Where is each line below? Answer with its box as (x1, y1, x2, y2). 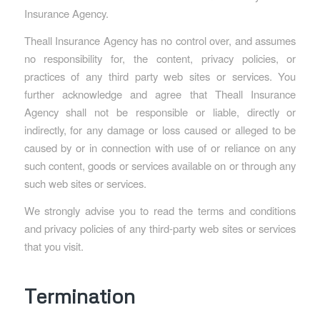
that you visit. (24, 238, 84, 254)
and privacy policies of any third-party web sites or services (24, 220, 296, 236)
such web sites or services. (24, 175, 146, 191)
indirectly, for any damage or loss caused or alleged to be (24, 121, 296, 137)
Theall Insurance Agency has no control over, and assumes (24, 32, 296, 48)
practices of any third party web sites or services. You (24, 68, 296, 84)
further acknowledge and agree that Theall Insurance (24, 86, 296, 101)
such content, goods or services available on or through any (24, 157, 296, 173)
